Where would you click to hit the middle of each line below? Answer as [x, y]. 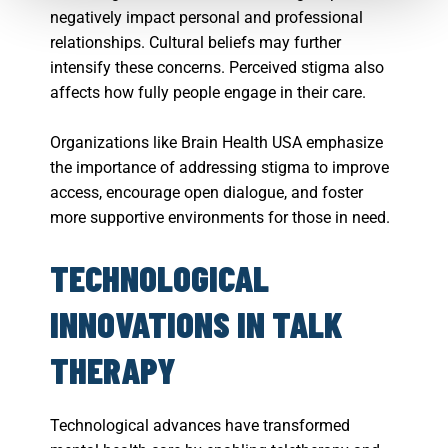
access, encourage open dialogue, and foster [206, 193]
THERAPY [113, 370]
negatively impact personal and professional [206, 18]
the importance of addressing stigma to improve [219, 168]
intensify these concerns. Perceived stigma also [217, 68]
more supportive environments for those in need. [222, 218]
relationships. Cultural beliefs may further [195, 43]
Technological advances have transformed [200, 426]
